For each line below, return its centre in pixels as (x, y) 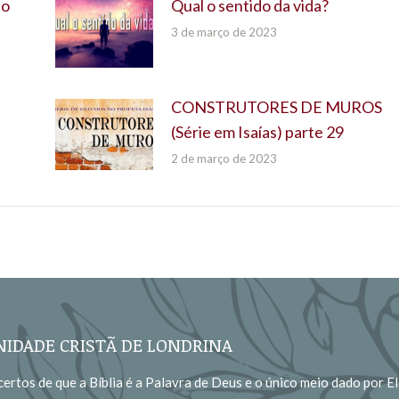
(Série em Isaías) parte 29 (257, 132)
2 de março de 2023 (224, 159)
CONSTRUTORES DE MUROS (276, 107)
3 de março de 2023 (224, 32)
